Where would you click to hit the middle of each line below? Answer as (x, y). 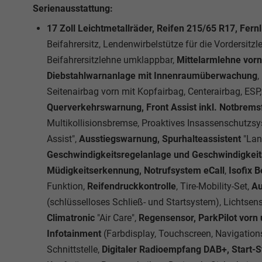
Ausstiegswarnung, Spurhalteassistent (160, 139)
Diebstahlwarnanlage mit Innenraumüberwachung (152, 76)
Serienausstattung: (73, 8)
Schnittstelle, (74, 249)
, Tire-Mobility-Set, (214, 186)
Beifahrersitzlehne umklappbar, (112, 60)
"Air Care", (117, 218)
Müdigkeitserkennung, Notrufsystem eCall (136, 170)
